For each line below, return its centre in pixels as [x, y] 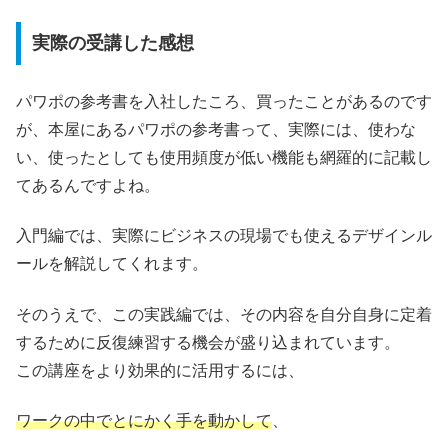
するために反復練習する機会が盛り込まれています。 [208, 342]
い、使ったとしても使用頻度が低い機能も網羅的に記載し [224, 157]
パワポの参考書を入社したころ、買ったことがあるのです [224, 101]
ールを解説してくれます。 [112, 264]
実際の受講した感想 [112, 43]
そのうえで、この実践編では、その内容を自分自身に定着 [224, 314]
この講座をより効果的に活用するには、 [160, 370]
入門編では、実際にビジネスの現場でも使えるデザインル [224, 236]
